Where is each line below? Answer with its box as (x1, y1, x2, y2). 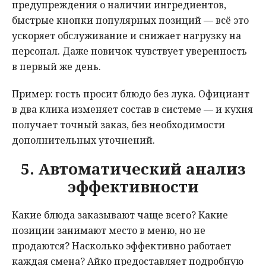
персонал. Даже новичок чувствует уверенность (12, 45, 247, 58)
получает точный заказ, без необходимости (12, 118, 225, 132)
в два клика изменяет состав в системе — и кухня (12, 103, 253, 116)
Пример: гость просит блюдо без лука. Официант (12, 87, 249, 101)
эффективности (67, 176, 199, 198)
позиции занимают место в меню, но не (12, 224, 205, 237)
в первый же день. (12, 60, 101, 74)
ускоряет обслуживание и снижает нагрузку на (12, 29, 241, 43)
